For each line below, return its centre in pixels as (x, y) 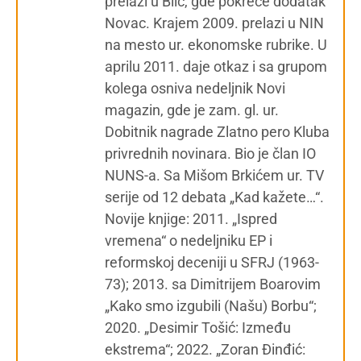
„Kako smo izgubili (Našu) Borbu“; (211, 305)
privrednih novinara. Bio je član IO (210, 153)
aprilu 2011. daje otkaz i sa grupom (216, 66)
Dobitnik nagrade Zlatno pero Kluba (217, 131)
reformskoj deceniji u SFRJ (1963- (212, 262)
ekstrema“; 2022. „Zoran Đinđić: (205, 349)
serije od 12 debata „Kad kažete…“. (214, 197)
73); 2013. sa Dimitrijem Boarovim (213, 284)
